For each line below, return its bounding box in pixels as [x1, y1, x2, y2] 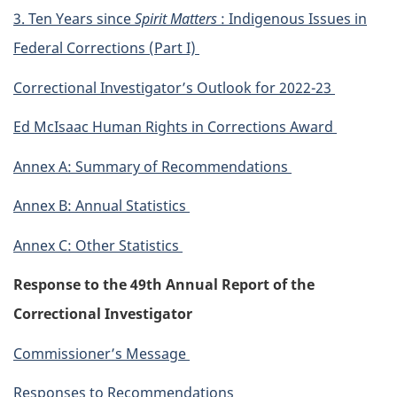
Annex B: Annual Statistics [13, 196, 190, 216]
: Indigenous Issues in [221, 9, 367, 29]
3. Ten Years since [13, 9, 135, 29]
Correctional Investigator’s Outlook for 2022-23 [13, 77, 335, 97]
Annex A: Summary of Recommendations [13, 156, 292, 176]
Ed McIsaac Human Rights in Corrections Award [13, 117, 337, 137]
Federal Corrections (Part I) [13, 38, 199, 58]
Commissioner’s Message [13, 343, 190, 363]
